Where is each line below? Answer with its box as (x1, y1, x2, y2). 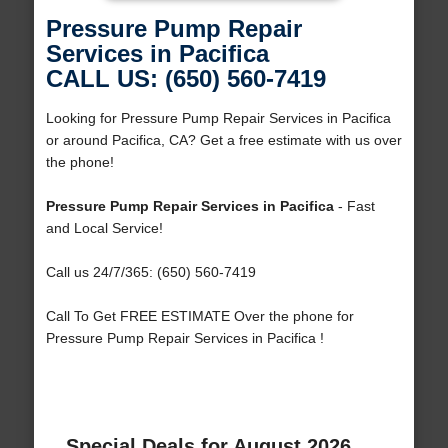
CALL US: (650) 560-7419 (45, 65, 326, 93)
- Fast (333, 198, 375, 215)
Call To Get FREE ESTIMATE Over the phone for (45, 308, 354, 325)
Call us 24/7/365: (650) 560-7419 (45, 264, 256, 281)
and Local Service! (45, 220, 163, 237)
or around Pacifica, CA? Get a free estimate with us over (45, 132, 402, 149)
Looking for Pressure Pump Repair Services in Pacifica (45, 110, 391, 127)
